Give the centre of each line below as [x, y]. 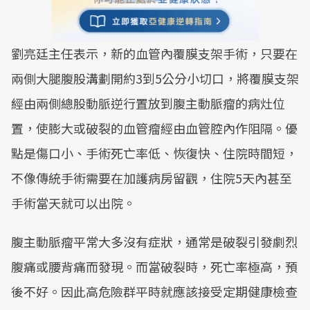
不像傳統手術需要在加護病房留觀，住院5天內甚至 [152, 178]
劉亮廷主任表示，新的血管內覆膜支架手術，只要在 [154, 53]
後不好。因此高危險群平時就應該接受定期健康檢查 [154, 291]
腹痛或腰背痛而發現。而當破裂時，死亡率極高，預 [154, 266]
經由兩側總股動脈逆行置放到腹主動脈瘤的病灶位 [148, 103]
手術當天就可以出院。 [75, 203]
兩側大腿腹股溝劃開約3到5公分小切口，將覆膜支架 [155, 78]
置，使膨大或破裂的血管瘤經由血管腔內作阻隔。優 [154, 128]
